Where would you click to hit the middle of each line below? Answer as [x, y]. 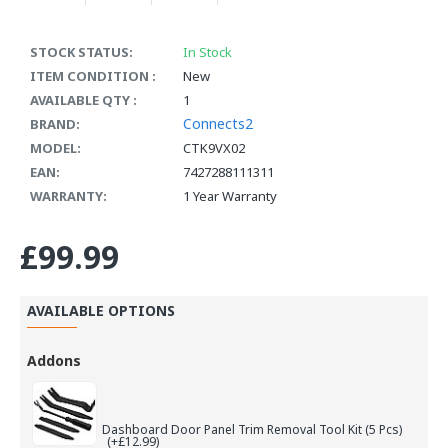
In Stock [207, 51]
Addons [54, 360]
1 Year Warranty [230, 195]
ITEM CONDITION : [93, 75]
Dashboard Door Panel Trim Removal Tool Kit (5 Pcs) [252, 430]
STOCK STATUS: [81, 51]
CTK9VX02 [214, 147]
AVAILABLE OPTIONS [101, 310]
